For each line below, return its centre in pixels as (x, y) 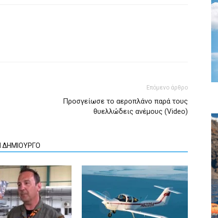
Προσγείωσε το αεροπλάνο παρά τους (125, 101)
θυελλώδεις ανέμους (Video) (141, 111)
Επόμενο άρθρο (167, 87)
